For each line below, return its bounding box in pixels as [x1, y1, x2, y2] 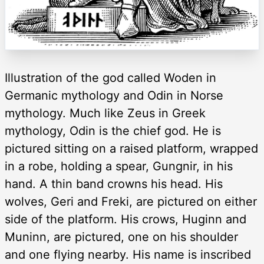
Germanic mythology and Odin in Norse [5, 88, 223, 103]
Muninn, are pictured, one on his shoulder [5, 229, 238, 244]
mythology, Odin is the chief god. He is [5, 123, 221, 138]
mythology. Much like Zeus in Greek [5, 105, 206, 120]
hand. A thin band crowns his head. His [5, 176, 223, 191]
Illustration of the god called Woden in [5, 70, 216, 85]
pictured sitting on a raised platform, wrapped [5, 141, 258, 156]
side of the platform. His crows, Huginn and [5, 212, 246, 226]
